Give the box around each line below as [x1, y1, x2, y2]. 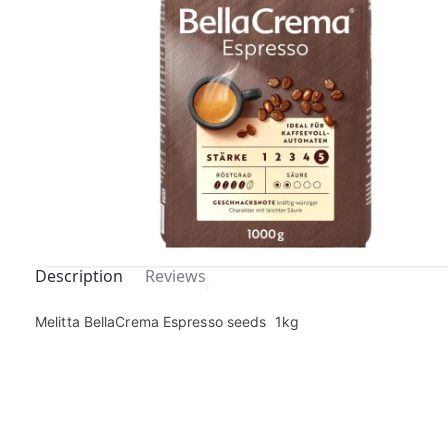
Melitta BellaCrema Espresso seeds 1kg [35, 313, 299, 330]
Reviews [145, 265, 206, 287]
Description [35, 265, 123, 287]
